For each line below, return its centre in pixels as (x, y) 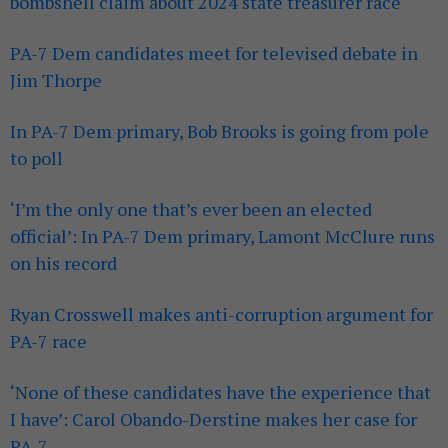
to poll (36, 158)
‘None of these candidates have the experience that (220, 392)
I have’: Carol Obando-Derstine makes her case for (213, 419)
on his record (63, 263)
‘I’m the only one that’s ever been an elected (191, 209)
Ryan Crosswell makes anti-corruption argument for (221, 314)
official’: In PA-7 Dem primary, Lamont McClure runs (222, 236)
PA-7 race (48, 341)
